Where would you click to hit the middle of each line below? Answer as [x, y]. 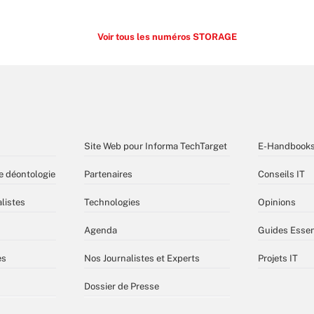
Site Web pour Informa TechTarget [156, 146]
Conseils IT [281, 174]
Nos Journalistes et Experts [142, 258]
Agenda [101, 230]
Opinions [277, 202]
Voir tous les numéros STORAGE [167, 37]
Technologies [112, 202]
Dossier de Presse [122, 286]
